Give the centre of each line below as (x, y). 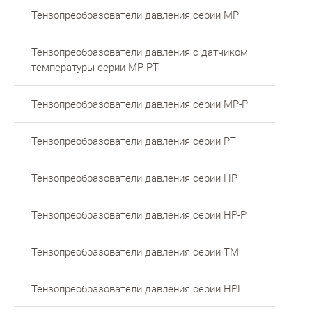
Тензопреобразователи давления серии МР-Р (140, 103)
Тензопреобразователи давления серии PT (134, 140)
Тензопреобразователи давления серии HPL (137, 288)
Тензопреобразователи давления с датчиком (140, 51)
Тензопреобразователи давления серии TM (135, 251)
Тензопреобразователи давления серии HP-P (139, 214)
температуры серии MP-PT (95, 67)
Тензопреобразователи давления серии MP (135, 14)
